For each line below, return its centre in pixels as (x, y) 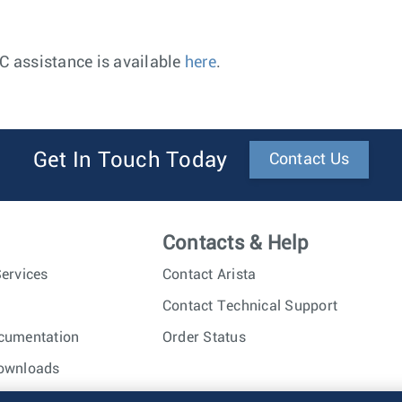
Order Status (204, 337)
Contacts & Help (236, 244)
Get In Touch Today (130, 161)
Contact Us (309, 160)
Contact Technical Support (250, 306)
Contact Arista (209, 275)
